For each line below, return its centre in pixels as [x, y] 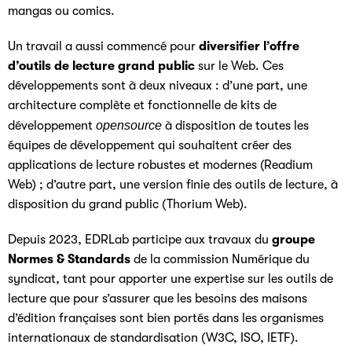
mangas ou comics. [61, 11]
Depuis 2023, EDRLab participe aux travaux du [140, 240]
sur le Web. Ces [239, 66]
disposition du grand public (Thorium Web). [128, 204]
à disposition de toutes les [235, 126]
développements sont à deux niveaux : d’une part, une [158, 86]
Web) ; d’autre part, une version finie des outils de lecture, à [173, 185]
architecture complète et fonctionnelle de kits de [142, 105]
